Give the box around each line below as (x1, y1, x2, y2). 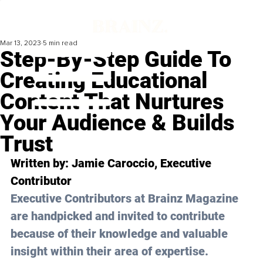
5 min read (43, 39, 77, 48)
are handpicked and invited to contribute (11, 209, 228, 224)
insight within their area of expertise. (11, 244, 208, 259)
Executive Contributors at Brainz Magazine (11, 191, 241, 206)
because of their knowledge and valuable (11, 227, 231, 241)
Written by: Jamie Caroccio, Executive (11, 156, 214, 171)
